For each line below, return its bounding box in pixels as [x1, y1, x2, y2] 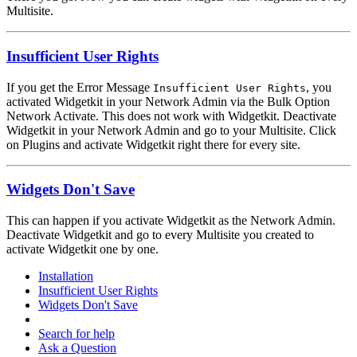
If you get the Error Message [6, 80, 153, 94]
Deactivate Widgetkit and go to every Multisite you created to [6, 227, 314, 241]
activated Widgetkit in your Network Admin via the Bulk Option [6, 94, 330, 108]
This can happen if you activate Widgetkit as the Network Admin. [6, 213, 335, 227]
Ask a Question [38, 340, 116, 355]
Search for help [38, 326, 115, 340]
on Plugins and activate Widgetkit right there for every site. [6, 137, 300, 151]
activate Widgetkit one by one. [6, 241, 159, 256]
